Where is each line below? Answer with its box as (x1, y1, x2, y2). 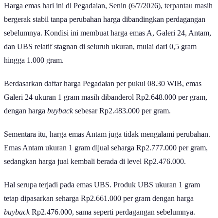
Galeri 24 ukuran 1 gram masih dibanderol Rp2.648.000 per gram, (4, 92, 207, 101)
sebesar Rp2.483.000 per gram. (73, 106, 173, 115)
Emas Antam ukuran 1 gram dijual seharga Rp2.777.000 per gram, (4, 143, 208, 152)
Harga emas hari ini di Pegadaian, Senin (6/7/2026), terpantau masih (4, 1, 213, 10)
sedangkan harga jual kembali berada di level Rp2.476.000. (4, 157, 188, 165)
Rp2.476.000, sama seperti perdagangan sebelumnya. (30, 207, 197, 216)
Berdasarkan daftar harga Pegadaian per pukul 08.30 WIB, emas (4, 79, 201, 88)
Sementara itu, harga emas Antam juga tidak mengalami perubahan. (4, 129, 210, 138)
